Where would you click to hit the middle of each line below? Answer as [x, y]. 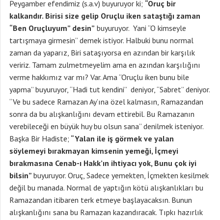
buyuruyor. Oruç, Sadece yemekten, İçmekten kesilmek [121, 175]
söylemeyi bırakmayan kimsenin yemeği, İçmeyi [94, 151]
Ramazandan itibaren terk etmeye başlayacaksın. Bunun [101, 200]
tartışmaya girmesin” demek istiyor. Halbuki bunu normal [101, 40]
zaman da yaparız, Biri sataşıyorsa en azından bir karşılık [102, 53]
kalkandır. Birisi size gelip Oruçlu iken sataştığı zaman [105, 16]
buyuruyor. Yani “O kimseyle [140, 28]
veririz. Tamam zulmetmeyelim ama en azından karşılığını [105, 65]
